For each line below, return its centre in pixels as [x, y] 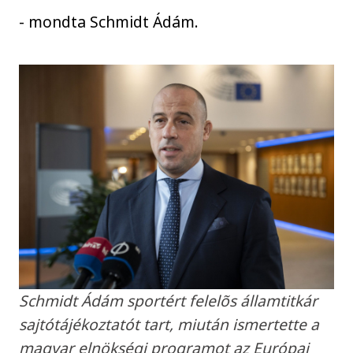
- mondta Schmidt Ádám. [109, 22]
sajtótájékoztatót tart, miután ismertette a [169, 325]
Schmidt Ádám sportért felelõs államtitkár [169, 301]
